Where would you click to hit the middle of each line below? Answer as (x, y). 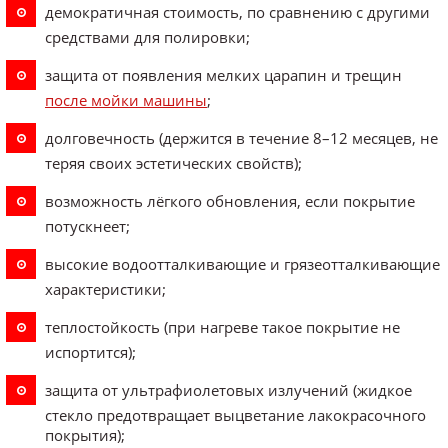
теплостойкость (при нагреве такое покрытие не (222, 326)
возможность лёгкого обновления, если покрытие (230, 200)
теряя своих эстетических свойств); (173, 162)
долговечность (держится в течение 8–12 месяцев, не (241, 137)
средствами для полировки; (147, 36)
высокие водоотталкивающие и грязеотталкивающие (242, 263)
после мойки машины (126, 99)
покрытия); (85, 434)
